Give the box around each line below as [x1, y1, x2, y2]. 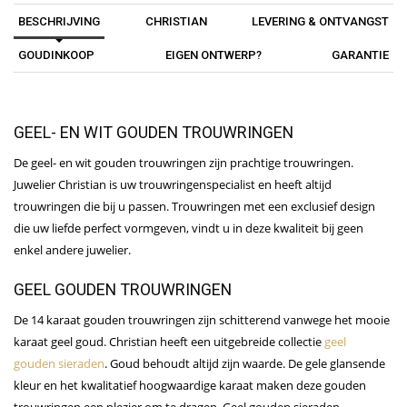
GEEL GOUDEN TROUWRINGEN [14, 279, 232, 299]
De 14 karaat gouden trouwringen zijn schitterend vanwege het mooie [14, 311, 390, 328]
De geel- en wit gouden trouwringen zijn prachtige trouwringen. [14, 154, 353, 171]
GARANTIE [332, 47, 389, 62]
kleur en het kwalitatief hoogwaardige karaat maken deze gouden [14, 376, 366, 393]
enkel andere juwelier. [14, 241, 131, 258]
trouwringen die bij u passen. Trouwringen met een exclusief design [14, 197, 375, 214]
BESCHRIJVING [18, 14, 100, 28]
